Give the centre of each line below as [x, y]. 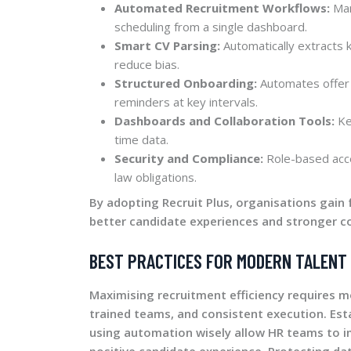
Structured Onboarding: [186, 83]
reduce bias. [147, 64]
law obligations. [156, 177]
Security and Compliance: [189, 158]
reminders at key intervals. [186, 101]
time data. [141, 139]
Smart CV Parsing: [167, 45]
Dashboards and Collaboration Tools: [224, 120]
